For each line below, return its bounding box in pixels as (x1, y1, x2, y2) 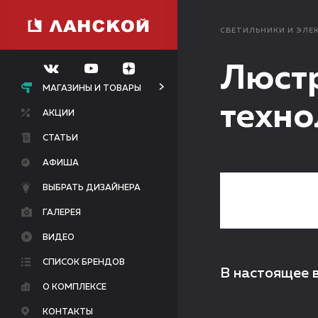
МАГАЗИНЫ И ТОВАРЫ (43, 84, 141, 93)
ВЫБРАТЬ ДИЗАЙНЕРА (43, 184, 141, 192)
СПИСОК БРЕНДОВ (43, 258, 125, 267)
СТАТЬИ (43, 134, 78, 143)
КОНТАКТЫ (43, 308, 93, 317)
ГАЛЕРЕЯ (43, 209, 81, 217)
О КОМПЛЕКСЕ (43, 283, 106, 292)
